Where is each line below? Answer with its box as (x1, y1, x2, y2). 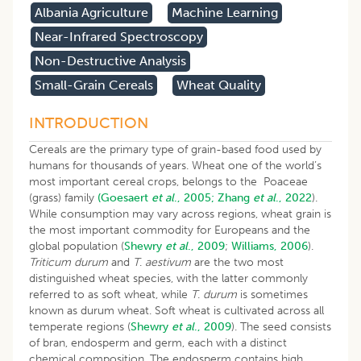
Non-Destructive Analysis (35, 52, 186, 68)
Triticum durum (29, 255, 108, 269)
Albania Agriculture (35, 4, 148, 20)
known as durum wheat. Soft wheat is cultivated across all (29, 303, 324, 317)
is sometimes (237, 287, 308, 301)
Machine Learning (172, 4, 278, 20)
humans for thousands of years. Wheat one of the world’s (29, 158, 322, 172)
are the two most (194, 255, 284, 269)
